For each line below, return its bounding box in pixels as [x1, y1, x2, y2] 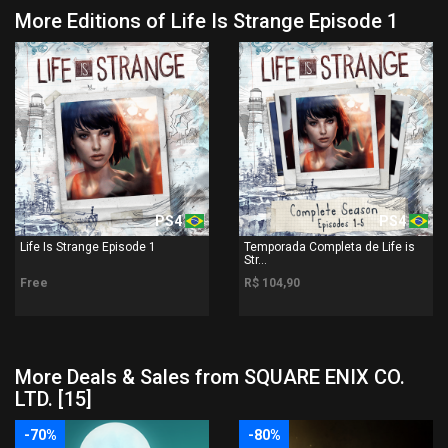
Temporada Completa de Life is [244, 240, 415, 254]
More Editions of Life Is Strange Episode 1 [15, 9, 398, 33]
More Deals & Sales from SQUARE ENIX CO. [15, 365, 405, 389]
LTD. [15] [15, 387, 92, 411]
